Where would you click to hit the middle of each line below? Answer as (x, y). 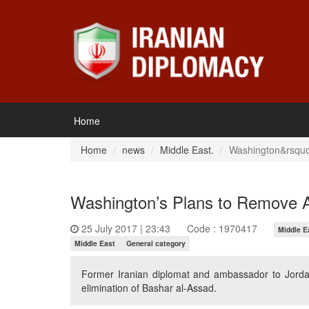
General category (156, 243)
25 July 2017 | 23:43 (126, 228)
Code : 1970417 (222, 228)
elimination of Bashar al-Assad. (149, 288)
